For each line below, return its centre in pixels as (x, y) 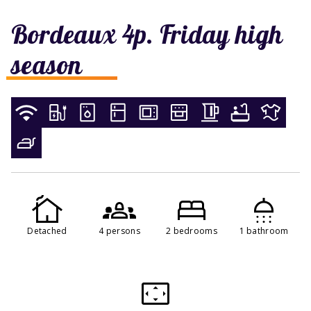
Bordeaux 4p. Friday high (147, 34)
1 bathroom (264, 230)
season (47, 64)
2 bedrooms (192, 230)
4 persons (119, 230)
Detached (47, 230)
